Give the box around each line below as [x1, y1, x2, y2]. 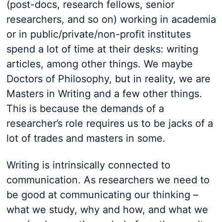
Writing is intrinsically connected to [6, 159, 170, 171]
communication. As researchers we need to [6, 174, 210, 186]
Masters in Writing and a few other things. [6, 88, 202, 100]
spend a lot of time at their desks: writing [6, 43, 198, 55]
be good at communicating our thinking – [6, 189, 198, 201]
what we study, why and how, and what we [6, 204, 208, 216]
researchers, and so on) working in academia [6, 13, 216, 26]
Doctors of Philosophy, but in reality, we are [6, 73, 211, 85]
